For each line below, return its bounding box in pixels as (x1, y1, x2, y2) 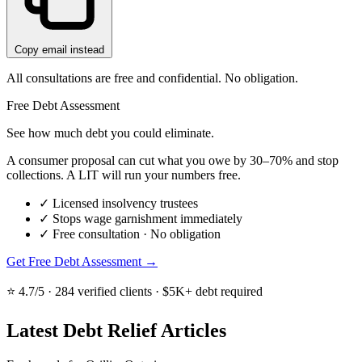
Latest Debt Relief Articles (6, 320, 226, 342)
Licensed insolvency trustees (53, 196, 198, 211)
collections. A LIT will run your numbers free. (6, 168, 241, 183)
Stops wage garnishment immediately (53, 212, 242, 226)
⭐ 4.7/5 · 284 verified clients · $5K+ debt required (6, 284, 263, 299)
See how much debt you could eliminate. (6, 126, 214, 141)
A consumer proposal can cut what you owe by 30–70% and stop (6, 154, 339, 168)
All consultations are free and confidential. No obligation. (6, 71, 298, 86)
